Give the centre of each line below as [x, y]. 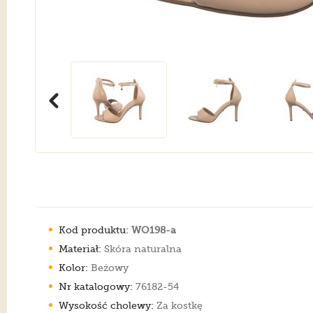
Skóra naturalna [141, 248]
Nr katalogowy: [96, 286]
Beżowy [108, 267]
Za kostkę [178, 305]
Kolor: [73, 267]
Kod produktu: [94, 230]
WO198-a [154, 230]
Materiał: [80, 248]
